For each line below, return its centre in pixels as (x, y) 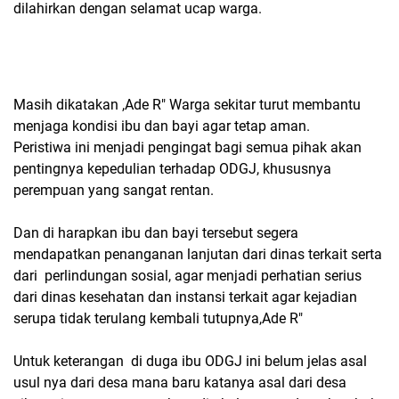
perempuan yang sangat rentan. (115, 190)
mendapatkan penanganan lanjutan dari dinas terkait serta (198, 254)
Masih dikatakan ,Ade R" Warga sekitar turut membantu (187, 105)
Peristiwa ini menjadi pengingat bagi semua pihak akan (187, 147)
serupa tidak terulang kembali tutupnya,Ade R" (158, 318)
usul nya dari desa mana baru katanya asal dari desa (180, 383)
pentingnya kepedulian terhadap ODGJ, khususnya (172, 169)
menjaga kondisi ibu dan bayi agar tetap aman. (162, 126)
